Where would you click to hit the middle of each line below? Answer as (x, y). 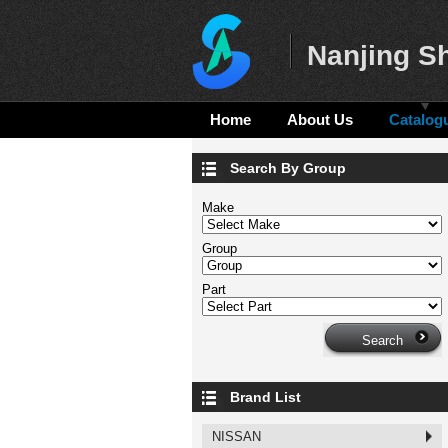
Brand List (265, 397)
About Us (320, 119)
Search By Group (288, 168)
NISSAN (236, 436)
